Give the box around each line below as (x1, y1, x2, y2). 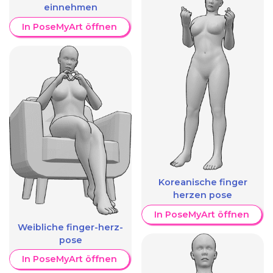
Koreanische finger (158, 177, 247, 188)
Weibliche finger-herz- (18, 221, 123, 233)
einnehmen (43, 1, 97, 13)
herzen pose (173, 190, 232, 201)
